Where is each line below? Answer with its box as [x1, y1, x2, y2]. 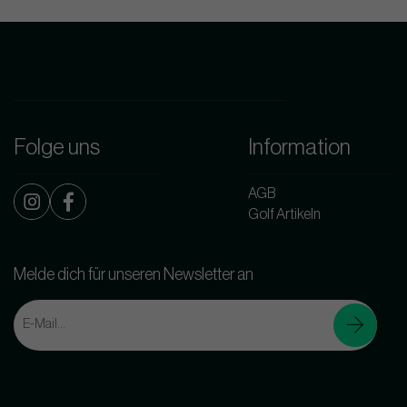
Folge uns [14, 135, 100, 158]
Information [248, 135, 351, 158]
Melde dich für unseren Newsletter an [14, 265, 253, 283]
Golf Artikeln [248, 206, 321, 222]
